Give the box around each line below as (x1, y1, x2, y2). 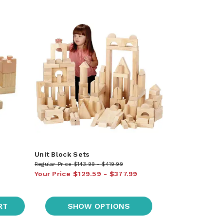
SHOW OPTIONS (68, 201, 130, 211)
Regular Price (34, 161, 72, 167)
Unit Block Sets (34, 150, 90, 158)
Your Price (34, 169, 71, 178)
